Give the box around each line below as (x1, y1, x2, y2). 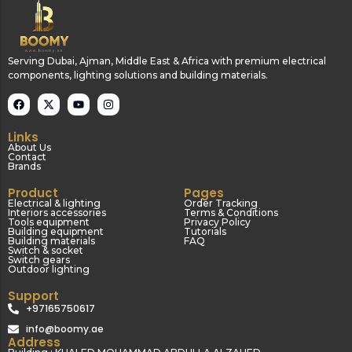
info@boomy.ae (25, 322, 104, 336)
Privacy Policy (184, 216, 251, 229)
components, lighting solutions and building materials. (8, 68, 268, 81)
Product (8, 185, 58, 202)
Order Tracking (184, 197, 258, 210)
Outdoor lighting (8, 263, 90, 276)
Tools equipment (8, 216, 90, 229)
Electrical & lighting (8, 197, 101, 210)
